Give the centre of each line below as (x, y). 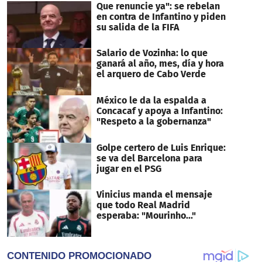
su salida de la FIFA (137, 27)
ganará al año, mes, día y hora (160, 64)
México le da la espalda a (151, 101)
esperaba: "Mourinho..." (146, 216)
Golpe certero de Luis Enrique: (161, 147)
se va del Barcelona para (149, 158)
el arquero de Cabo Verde (151, 74)
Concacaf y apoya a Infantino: (159, 111)
